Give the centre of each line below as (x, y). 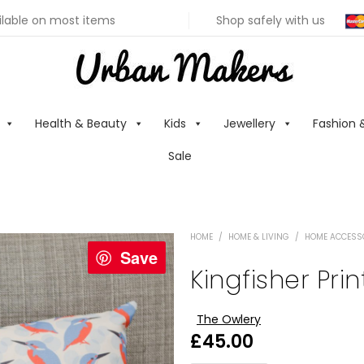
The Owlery (229, 319)
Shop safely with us (272, 20)
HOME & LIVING (259, 237)
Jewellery (249, 123)
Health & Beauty (81, 123)
